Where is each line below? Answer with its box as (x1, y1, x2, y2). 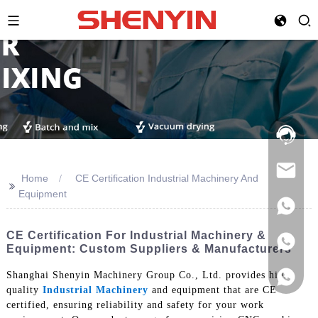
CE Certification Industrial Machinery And (75, 172, 258, 184)
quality (6, 284, 43, 295)
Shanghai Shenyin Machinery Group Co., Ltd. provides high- (6, 269, 294, 280)
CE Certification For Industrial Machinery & (6, 229, 266, 241)
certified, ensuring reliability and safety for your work (6, 299, 264, 310)
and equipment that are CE (148, 284, 277, 295)
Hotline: (268, 119, 305, 132)
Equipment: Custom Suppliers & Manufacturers (6, 243, 292, 255)
